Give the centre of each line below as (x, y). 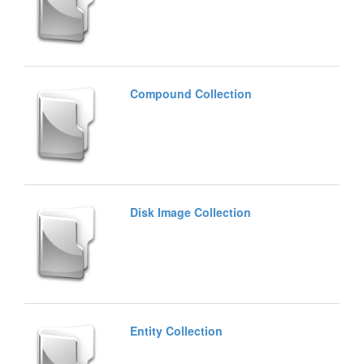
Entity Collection (176, 330)
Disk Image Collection (191, 212)
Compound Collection (191, 93)
